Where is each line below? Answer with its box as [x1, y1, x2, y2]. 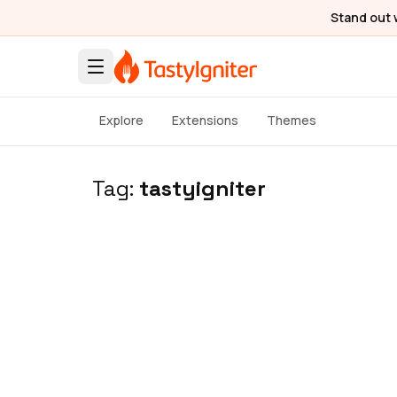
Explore [99, 112, 144, 128]
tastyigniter [139, 175, 266, 202]
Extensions [172, 112, 238, 128]
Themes [267, 112, 316, 128]
